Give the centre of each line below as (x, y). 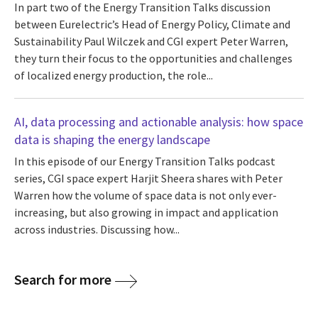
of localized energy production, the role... (114, 76)
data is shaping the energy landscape (112, 140)
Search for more (63, 279)
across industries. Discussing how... (97, 229)
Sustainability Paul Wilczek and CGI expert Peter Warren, (151, 42)
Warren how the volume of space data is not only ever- (146, 195)
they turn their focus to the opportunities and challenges (153, 59)
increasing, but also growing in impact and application (146, 212)
